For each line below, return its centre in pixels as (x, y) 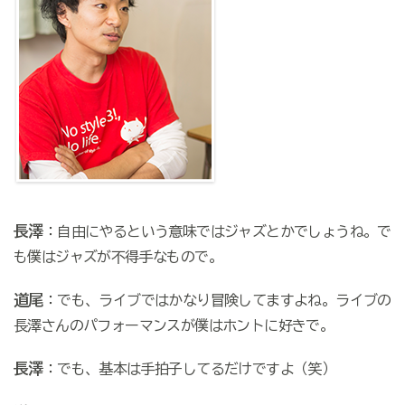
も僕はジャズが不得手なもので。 (118, 257)
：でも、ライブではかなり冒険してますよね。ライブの (217, 301)
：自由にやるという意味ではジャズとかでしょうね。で (217, 232)
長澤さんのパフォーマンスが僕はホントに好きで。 (174, 326)
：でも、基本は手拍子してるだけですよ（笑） (189, 369)
